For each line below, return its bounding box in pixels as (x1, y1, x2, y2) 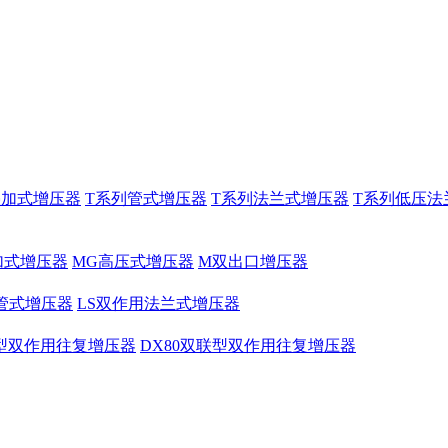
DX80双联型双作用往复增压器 (140, 337, 356, 354)
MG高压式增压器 (72, 253, 194, 270)
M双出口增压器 (198, 253, 308, 270)
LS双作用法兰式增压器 (77, 295, 240, 312)
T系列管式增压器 (85, 190, 207, 207)
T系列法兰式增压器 (211, 190, 349, 207)
